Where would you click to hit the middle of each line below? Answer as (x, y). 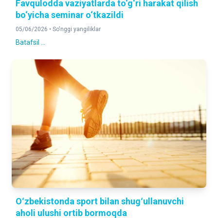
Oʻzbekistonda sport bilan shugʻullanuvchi (100, 201)
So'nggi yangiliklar (77, 29)
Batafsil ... (30, 42)
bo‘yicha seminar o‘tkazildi (70, 15)
